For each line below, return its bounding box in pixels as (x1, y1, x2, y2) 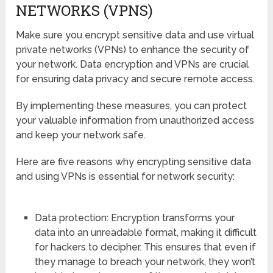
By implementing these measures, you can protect (16, 99, 247, 112)
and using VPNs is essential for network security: (16, 170, 235, 182)
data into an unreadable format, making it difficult (34, 226, 257, 238)
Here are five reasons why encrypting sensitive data (16, 155, 252, 168)
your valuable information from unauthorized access (16, 114, 255, 126)
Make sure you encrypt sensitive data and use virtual (16, 29, 255, 41)
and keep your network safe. (16, 129, 146, 141)
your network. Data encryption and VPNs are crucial (16, 58, 249, 70)
